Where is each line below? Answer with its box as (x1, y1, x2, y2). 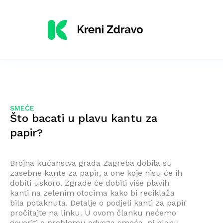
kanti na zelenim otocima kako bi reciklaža (10, 188, 175, 198)
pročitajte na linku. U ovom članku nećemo (10, 208, 176, 218)
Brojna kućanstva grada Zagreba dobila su (10, 158, 172, 168)
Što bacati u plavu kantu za (10, 112, 157, 124)
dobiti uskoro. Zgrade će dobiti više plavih (10, 178, 169, 188)
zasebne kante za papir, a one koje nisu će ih (10, 168, 182, 178)
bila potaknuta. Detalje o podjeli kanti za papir (10, 198, 187, 208)
